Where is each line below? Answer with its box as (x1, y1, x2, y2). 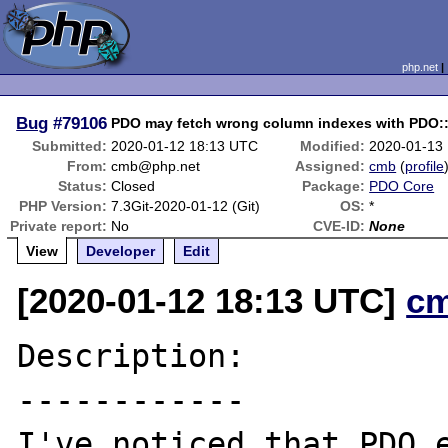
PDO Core (369, 178, 435, 194)
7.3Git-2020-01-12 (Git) (111, 198, 261, 214)
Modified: (300, 138, 366, 154)
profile (405, 158, 445, 174)
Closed (111, 178, 156, 194)
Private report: (10, 218, 108, 234)
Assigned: (295, 158, 366, 174)
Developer (86, 243, 156, 259)
